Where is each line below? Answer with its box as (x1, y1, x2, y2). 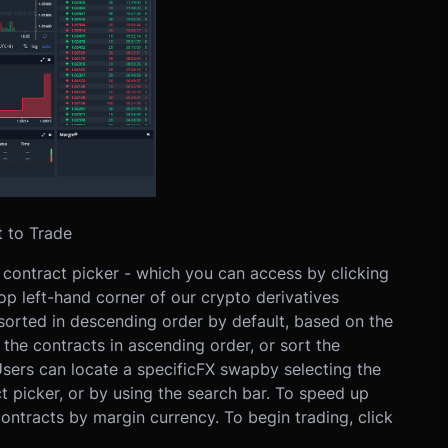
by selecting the (259, 358, 381, 379)
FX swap (195, 358, 260, 379)
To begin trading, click (223, 406, 393, 427)
